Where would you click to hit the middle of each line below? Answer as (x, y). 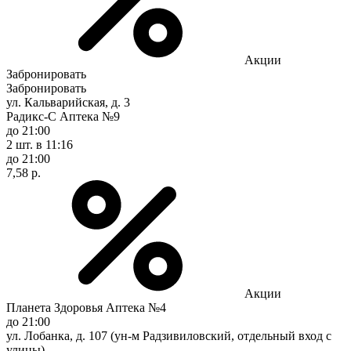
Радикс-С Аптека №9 (63, 116)
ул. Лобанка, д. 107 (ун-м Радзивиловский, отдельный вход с (169, 335)
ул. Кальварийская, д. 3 (68, 102)
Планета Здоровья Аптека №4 (86, 307)
